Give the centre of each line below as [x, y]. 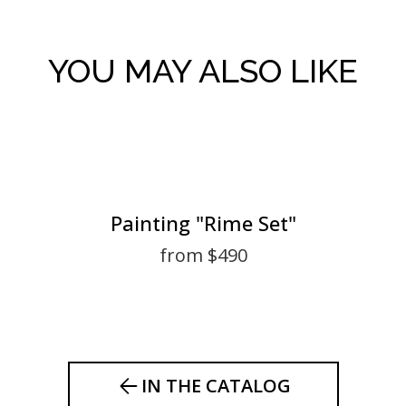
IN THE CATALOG [216, 386]
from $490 [203, 255]
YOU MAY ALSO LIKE [203, 71]
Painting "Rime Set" [203, 223]
